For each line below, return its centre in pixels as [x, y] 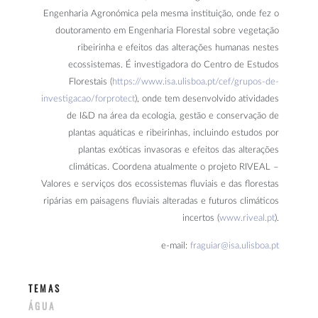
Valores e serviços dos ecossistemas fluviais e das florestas [160, 185]
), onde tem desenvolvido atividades [207, 99]
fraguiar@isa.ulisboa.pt [235, 246]
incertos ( [201, 219]
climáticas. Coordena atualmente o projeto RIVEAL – [174, 168]
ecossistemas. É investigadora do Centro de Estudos [174, 65]
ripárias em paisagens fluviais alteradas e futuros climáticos [161, 202]
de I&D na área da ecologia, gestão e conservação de [173, 116]
